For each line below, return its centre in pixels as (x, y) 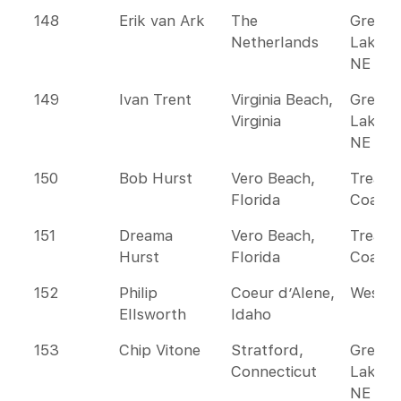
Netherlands (275, 42)
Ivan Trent (155, 99)
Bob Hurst (156, 178)
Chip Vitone (160, 350)
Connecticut (274, 371)
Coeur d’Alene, (283, 293)
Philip (138, 293)
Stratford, (267, 350)
